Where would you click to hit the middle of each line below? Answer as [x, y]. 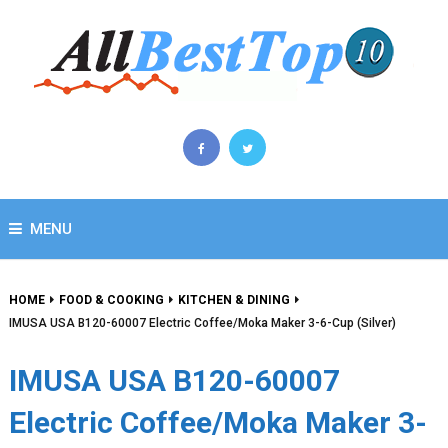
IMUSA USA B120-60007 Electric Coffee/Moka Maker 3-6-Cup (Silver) [202, 323]
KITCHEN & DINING [233, 300]
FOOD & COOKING [111, 300]
